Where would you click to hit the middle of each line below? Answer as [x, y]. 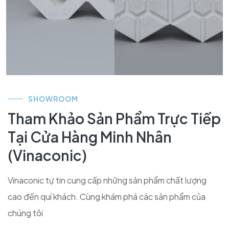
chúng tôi [25, 213]
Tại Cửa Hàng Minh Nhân [90, 137]
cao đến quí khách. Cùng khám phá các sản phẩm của [107, 197]
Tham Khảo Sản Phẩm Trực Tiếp [114, 118]
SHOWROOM [53, 99]
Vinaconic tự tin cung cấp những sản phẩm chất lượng [107, 180]
